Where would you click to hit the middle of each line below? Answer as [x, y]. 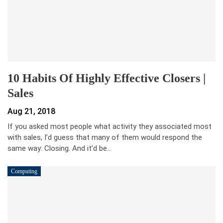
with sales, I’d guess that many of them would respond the [105, 138]
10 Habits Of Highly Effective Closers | [107, 78]
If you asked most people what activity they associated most [110, 127]
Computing [24, 171]
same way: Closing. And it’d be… [59, 149]
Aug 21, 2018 [31, 111]
